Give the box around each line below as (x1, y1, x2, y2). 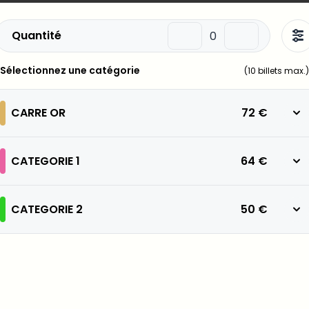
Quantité (12, 28, 61, 44)
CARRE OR (11, 105, 66, 121)
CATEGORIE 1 (11, 152, 80, 169)
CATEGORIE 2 (11, 201, 83, 217)
